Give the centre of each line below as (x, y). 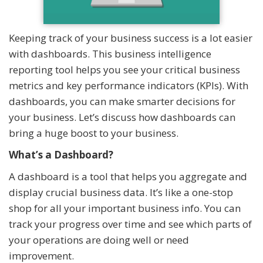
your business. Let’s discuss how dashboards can (122, 117)
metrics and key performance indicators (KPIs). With (129, 85)
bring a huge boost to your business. (94, 133)
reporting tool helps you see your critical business (124, 69)
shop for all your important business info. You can (125, 208)
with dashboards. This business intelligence (110, 53)
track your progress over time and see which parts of (130, 224)
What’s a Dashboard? (61, 154)
